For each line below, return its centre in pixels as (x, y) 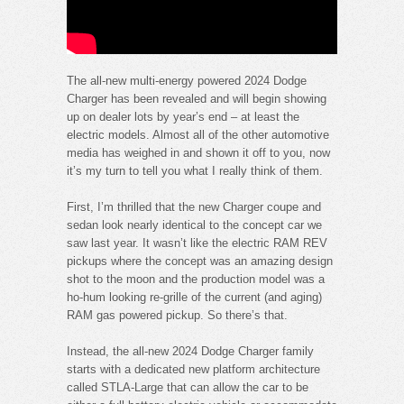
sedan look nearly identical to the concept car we (194, 225)
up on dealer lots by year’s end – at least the (183, 116)
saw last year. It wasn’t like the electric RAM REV (197, 243)
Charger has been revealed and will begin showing (197, 98)
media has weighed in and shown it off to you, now (198, 152)
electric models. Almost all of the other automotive (198, 134)
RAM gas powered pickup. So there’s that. (177, 315)
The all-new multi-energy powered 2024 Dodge (187, 80)
